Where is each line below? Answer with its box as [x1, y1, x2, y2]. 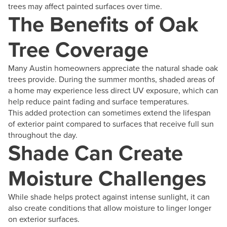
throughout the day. [8, 129, 78, 140]
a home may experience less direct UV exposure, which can [8, 84, 218, 96]
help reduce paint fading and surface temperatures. [8, 95, 189, 107]
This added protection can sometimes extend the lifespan [8, 106, 211, 118]
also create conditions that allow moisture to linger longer [8, 202, 211, 213]
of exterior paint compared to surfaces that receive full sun [8, 118, 214, 129]
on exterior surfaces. [8, 213, 80, 224]
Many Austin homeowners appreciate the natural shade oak [8, 62, 218, 73]
